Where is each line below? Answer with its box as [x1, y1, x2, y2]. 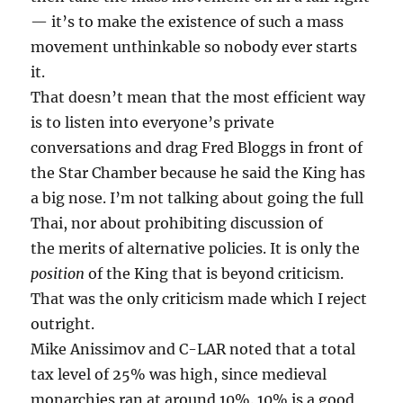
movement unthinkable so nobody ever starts [31, 38, 358, 56]
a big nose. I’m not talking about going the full [31, 189, 364, 207]
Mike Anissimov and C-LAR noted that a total [31, 340, 356, 358]
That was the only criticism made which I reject [31, 290, 368, 308]
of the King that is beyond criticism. [85, 264, 345, 282]
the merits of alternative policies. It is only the [31, 239, 361, 257]
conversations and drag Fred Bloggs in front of [31, 139, 363, 157]
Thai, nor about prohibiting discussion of [31, 214, 324, 232]
